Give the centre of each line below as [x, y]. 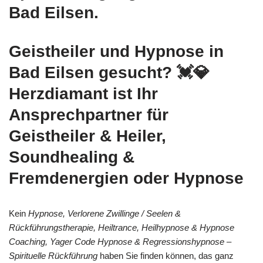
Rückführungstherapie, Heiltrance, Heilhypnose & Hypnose [122, 227]
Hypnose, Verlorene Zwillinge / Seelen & [104, 213]
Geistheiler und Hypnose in [116, 51]
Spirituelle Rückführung [53, 255]
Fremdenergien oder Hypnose [126, 178]
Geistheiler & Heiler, [87, 136]
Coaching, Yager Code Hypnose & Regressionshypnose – [120, 241]
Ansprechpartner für [89, 114]
